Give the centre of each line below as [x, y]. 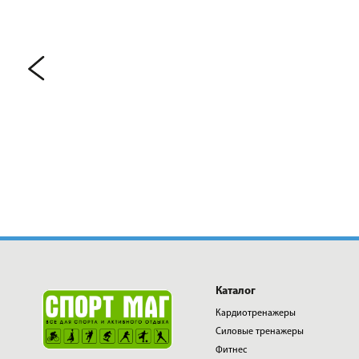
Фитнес [231, 350]
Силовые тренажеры [259, 332]
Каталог [235, 291]
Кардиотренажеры [255, 313]
